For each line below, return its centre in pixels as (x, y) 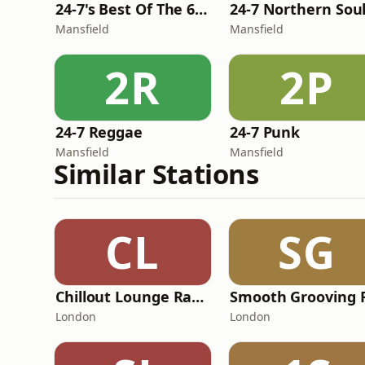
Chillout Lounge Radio (198, 297)
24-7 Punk (265, 132)
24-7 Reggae (99, 132)
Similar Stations (156, 174)
